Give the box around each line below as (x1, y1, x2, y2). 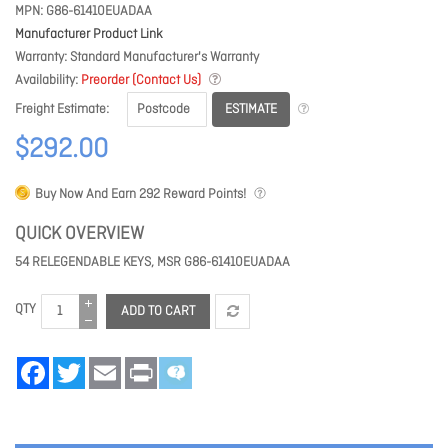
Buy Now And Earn (35, 186, 139, 204)
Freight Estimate (15, 101, 106, 119)
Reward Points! (160, 186, 246, 204)
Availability (15, 72, 75, 89)
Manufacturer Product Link (15, 26, 163, 43)
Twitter (85, 356, 121, 374)
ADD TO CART (121, 303, 195, 321)
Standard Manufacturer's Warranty (70, 49, 259, 66)
